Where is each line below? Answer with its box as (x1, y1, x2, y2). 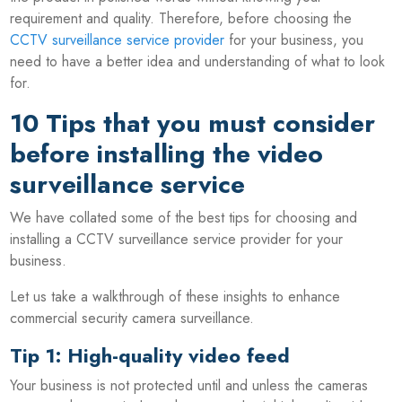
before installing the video (10, 135, 324, 172)
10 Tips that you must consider (10, 104, 376, 142)
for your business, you (224, 29, 364, 50)
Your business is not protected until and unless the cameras (10, 374, 369, 396)
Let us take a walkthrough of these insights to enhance (10, 285, 341, 307)
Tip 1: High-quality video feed (10, 340, 291, 370)
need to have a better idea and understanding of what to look (10, 50, 386, 72)
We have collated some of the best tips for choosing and (10, 206, 358, 228)
